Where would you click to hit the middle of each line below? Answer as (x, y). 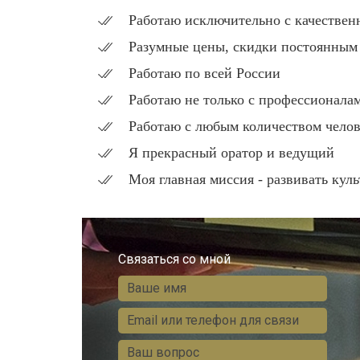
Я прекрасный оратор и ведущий (231, 153)
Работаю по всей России (205, 74)
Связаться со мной (174, 260)
